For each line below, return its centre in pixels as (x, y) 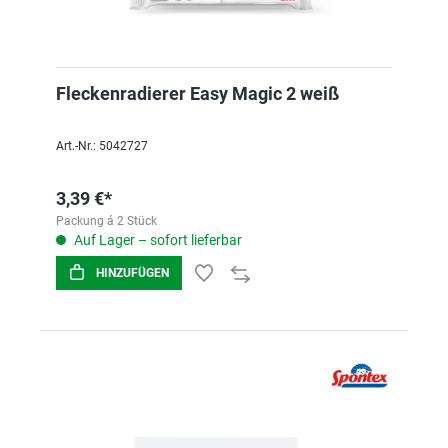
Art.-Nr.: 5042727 (102, 146)
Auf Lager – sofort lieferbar (156, 240)
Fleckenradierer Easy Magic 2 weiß (197, 93)
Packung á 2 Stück (106, 221)
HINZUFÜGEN (132, 273)
